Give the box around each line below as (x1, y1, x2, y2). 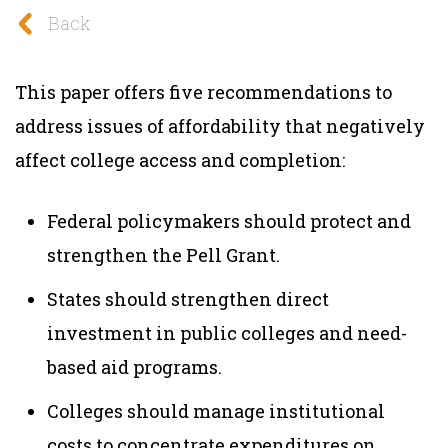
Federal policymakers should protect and (47, 208, 411, 233)
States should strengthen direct (47, 286, 329, 311)
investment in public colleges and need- (47, 320, 407, 345)
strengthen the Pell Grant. (47, 242, 280, 267)
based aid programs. (47, 354, 222, 379)
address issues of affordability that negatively (15, 113, 425, 138)
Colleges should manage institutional (47, 398, 385, 423)
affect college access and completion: (15, 147, 345, 172)
